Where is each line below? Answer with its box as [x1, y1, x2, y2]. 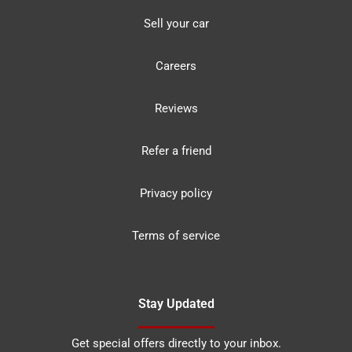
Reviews [154, 101, 198, 115]
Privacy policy [140, 186, 212, 200]
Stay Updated [137, 296, 214, 311]
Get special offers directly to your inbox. [71, 336, 281, 350]
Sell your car [143, 16, 209, 31]
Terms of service [132, 229, 220, 243]
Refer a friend [141, 144, 211, 158]
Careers [156, 59, 196, 73]
